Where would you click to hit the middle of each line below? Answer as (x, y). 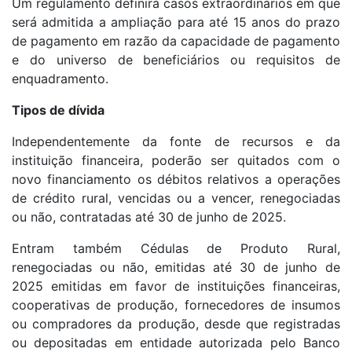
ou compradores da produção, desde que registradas (176, 324)
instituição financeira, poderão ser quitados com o (176, 161)
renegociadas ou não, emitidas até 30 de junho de (176, 268)
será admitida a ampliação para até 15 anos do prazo (176, 22)
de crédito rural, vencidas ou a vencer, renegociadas (176, 198)
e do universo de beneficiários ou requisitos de (176, 60)
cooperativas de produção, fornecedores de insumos (176, 305)
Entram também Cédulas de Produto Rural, (176, 249)
